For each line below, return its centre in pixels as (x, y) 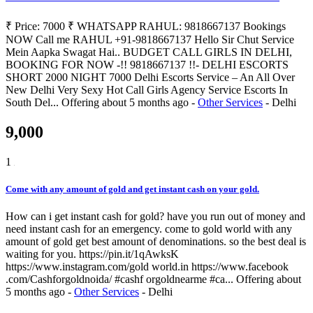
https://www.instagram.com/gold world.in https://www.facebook (147, 267)
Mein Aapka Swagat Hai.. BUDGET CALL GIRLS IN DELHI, (149, 52)
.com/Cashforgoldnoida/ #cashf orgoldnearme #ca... (121, 279)
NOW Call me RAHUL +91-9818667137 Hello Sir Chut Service (150, 40)
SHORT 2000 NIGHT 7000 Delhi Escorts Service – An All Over (150, 78)
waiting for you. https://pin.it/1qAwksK (92, 254)
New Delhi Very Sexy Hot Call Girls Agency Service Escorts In (147, 90)
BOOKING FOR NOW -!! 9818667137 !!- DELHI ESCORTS (147, 65)
